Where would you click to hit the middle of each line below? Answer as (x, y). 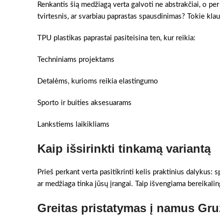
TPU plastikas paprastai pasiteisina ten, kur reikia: (116, 38)
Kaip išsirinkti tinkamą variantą (124, 149)
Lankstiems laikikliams (73, 124)
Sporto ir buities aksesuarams (84, 103)
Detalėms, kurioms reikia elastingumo (98, 81)
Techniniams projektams (76, 60)
